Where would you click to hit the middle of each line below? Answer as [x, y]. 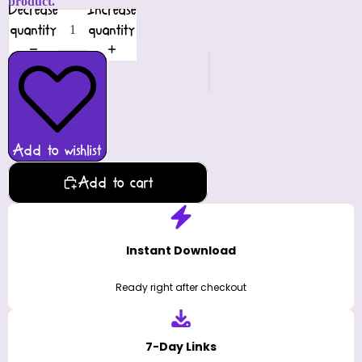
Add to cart [116, 183]
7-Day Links [181, 347]
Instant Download [181, 251]
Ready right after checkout [181, 288]
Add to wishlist [57, 151]
